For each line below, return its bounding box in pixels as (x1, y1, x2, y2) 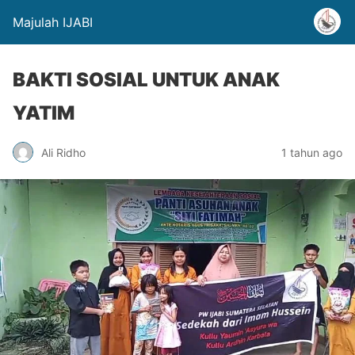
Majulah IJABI (13, 14, 93, 30)
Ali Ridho (41, 145, 86, 159)
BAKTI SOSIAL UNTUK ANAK (13, 68, 280, 91)
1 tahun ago (281, 145, 342, 159)
